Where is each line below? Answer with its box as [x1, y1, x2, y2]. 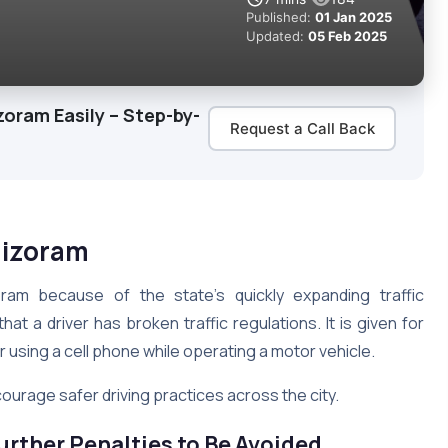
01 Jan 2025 [315, 8, 392, 25]
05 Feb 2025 [308, 27, 387, 44]
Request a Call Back [229, 118, 375, 138]
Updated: [246, 27, 308, 44]
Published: [246, 8, 315, 25]
